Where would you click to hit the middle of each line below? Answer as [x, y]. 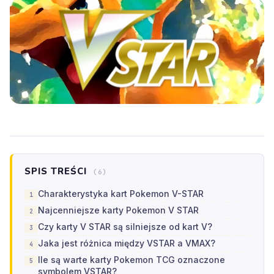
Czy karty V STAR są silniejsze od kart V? [125, 227]
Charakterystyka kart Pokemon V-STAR [121, 194]
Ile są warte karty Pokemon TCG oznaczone [131, 260]
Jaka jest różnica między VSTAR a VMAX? [127, 243]
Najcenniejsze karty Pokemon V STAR [118, 210]
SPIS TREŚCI [57, 172]
